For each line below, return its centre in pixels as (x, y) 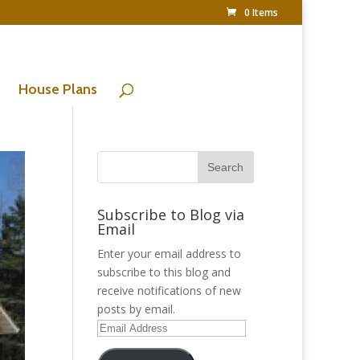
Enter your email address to (169, 254)
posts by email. (136, 309)
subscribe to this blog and (164, 272)
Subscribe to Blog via (170, 215)
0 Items (261, 12)
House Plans (58, 89)
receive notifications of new (169, 290)
